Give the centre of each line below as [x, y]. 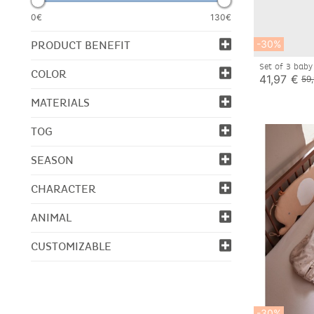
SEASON [52, 161]
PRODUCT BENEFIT [81, 46]
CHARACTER [63, 189]
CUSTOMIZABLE [71, 247]
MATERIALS [60, 103]
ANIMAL [51, 218]
